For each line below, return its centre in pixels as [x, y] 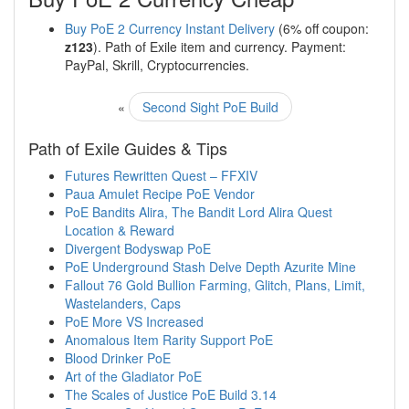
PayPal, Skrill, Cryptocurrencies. [157, 65]
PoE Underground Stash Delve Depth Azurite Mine [210, 267]
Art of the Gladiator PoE [133, 376]
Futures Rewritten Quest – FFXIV [161, 175]
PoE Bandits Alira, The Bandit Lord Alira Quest [199, 212]
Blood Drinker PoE [118, 358]
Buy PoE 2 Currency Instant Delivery [170, 28]
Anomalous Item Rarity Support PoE [169, 340]
